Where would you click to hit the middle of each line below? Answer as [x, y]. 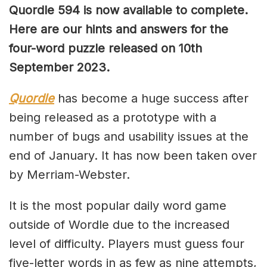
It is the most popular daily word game [118, 205]
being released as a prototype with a [113, 117]
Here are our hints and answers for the [119, 29]
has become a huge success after [151, 98]
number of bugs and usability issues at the [129, 136]
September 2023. [59, 67]
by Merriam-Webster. [69, 174]
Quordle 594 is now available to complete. [128, 10]
